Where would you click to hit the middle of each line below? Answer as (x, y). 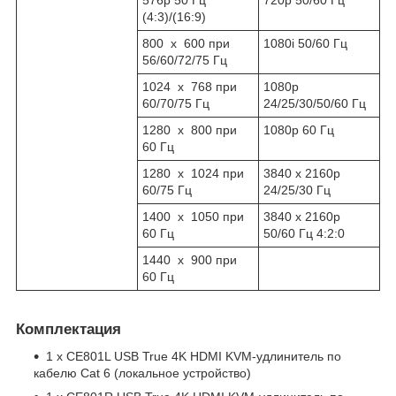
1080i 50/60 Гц (305, 44)
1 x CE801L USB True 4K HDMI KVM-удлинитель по (194, 357)
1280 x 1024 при (193, 174)
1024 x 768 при (190, 87)
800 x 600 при (186, 44)
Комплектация (69, 330)
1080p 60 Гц (299, 130)
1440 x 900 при (190, 260)
